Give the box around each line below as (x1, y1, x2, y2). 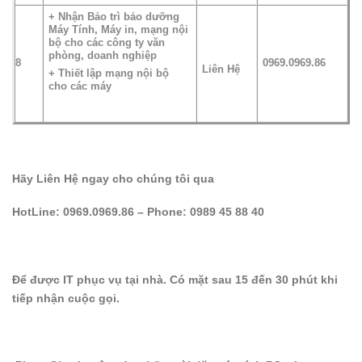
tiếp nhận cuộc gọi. (12, 291, 120, 305)
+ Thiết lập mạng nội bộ (48, 67, 170, 80)
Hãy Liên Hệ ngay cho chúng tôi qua (12, 171, 214, 185)
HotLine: (12, 205, 60, 219)
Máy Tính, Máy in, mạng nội (48, 23, 189, 36)
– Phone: (137, 205, 187, 219)
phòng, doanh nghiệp (48, 48, 158, 61)
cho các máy (48, 80, 112, 93)
